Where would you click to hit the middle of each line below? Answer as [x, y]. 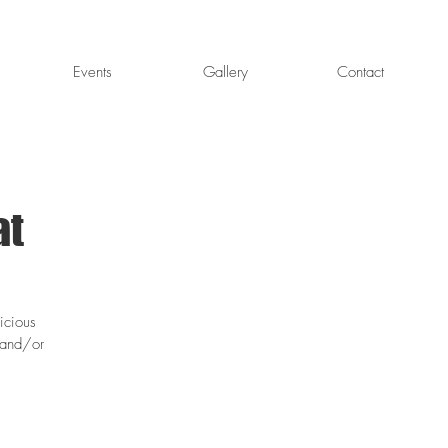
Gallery [225, 72]
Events [92, 72]
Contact [360, 72]
